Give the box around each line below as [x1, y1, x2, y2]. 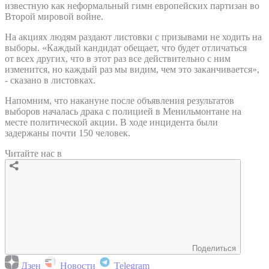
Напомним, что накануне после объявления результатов [5, 95, 234, 106]
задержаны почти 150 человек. [5, 127, 130, 138]
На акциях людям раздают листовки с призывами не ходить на [5, 31, 262, 42]
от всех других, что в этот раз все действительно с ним [5, 53, 231, 64]
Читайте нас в [5, 148, 62, 159]
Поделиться [192, 243, 236, 253]
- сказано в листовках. [5, 74, 95, 85]
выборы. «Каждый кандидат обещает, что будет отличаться [5, 42, 247, 53]
